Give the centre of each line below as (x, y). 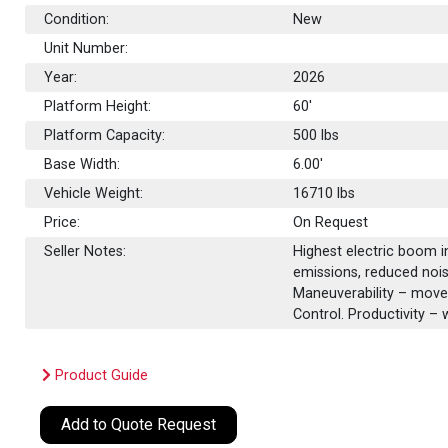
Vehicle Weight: (94, 193)
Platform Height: (98, 106)
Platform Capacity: (105, 135)
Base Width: (82, 164)
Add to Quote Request (139, 424)
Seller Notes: (85, 251)
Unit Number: (86, 48)
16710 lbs (324, 193)
